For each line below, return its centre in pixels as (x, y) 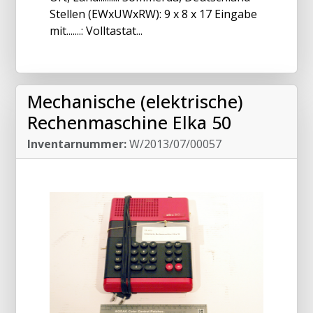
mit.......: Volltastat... (96, 31)
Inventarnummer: (77, 144)
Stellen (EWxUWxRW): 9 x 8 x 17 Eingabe (153, 14)
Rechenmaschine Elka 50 (129, 123)
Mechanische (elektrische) (135, 102)
